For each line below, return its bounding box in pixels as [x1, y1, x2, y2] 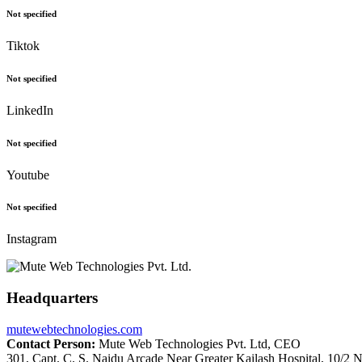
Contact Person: [6, 336, 95, 351]
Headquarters [6, 289, 98, 307]
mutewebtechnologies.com [6, 322, 142, 336]
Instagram [6, 232, 57, 246]
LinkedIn [6, 103, 53, 117]
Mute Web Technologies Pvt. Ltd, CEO [95, 336, 301, 351]
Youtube [6, 167, 49, 182]
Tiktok [6, 38, 40, 53]
